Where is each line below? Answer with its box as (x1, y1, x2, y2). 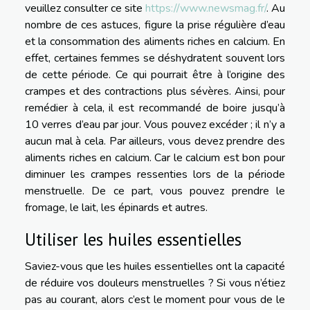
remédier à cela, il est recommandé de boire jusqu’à (25, 100, 285, 116)
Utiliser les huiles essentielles (25, 227, 241, 250)
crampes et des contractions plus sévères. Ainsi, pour (25, 83, 285, 99)
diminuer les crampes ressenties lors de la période (25, 166, 285, 182)
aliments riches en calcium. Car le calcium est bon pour (25, 149, 285, 165)
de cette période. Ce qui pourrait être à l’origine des (25, 66, 285, 82)
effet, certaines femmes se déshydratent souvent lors (25, 50, 285, 66)
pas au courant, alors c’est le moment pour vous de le (25, 291, 285, 307)
